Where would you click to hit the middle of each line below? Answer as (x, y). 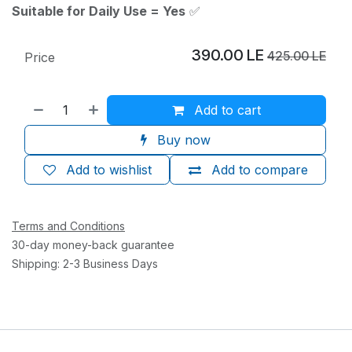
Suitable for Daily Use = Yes (99, 11)
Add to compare (259, 169)
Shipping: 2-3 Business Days (85, 263)
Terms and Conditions (68, 225)
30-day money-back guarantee (93, 244)
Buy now (181, 139)
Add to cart (226, 110)
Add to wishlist (108, 169)
